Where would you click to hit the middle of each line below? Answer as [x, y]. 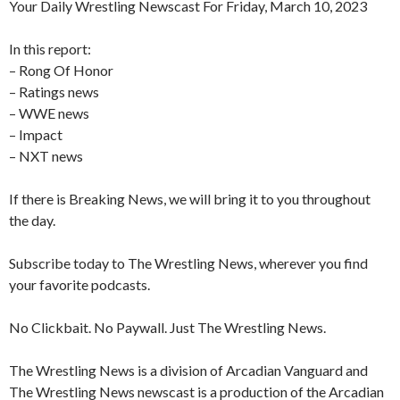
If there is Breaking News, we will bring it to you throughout [190, 199]
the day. [32, 221]
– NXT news [46, 156]
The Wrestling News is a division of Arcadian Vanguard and [188, 371]
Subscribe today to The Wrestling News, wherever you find [188, 263]
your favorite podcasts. [79, 285]
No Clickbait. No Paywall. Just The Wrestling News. [167, 328]
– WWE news [49, 113]
